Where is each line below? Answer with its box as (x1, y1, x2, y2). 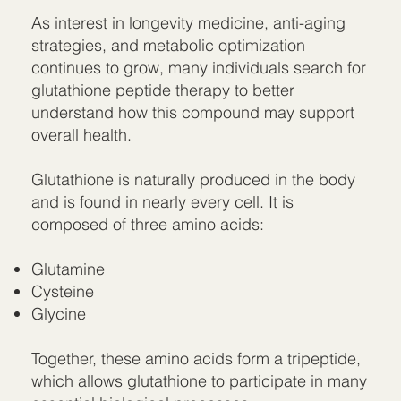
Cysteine (31, 280, 95, 302)
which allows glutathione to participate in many (31, 370, 368, 391)
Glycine (31, 303, 87, 324)
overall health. (31, 124, 132, 145)
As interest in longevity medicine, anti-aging (31, 12, 346, 33)
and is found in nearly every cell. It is (31, 191, 294, 212)
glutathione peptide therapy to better (31, 79, 295, 100)
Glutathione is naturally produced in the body (31, 168, 356, 190)
